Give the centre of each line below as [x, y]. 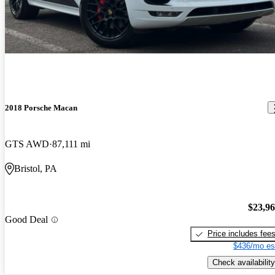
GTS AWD [27, 144]
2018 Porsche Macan [41, 107]
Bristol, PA [36, 168]
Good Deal [26, 219]
